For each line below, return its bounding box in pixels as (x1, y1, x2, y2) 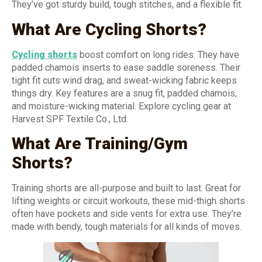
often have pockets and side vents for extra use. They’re (12, 208, 242, 220)
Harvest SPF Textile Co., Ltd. (12, 113, 128, 125)
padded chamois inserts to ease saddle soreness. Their (12, 61, 240, 73)
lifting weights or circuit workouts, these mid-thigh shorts (12, 195, 245, 207)
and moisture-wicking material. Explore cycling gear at (12, 100, 231, 112)
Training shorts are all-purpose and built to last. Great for (12, 182, 241, 194)
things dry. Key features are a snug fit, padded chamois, (12, 87, 237, 99)
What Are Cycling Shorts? (12, 19, 206, 39)
